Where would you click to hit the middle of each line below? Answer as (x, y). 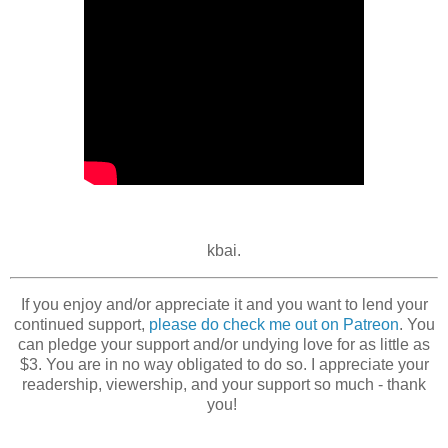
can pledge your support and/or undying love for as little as (224, 345)
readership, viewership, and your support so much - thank (224, 385)
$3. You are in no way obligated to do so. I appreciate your (224, 365)
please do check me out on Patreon (273, 325)
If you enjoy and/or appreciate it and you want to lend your (224, 305)
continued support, (81, 325)
